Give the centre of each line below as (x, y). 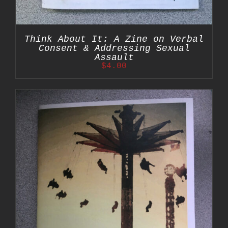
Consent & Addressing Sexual (114, 48)
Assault (114, 57)
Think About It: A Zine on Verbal (114, 39)
